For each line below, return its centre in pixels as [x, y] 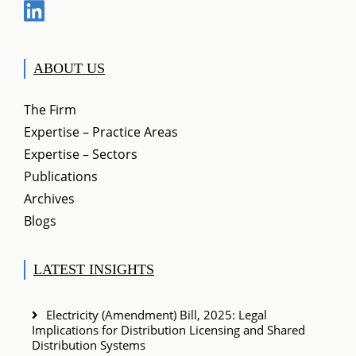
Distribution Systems [89, 345]
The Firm [50, 110]
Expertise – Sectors [81, 155]
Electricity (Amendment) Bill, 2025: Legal [157, 315]
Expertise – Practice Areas [101, 132]
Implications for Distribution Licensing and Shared [168, 330]
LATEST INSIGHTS [94, 270]
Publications [61, 177]
